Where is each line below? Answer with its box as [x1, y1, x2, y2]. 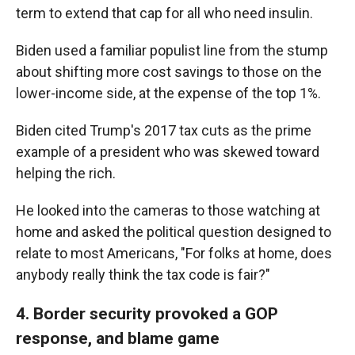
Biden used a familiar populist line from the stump [16, 41, 328, 59]
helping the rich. [16, 164, 116, 181]
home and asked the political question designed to [16, 223, 331, 240]
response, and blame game [16, 327, 219, 348]
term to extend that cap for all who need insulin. [16, 4, 313, 21]
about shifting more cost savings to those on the [16, 63, 322, 80]
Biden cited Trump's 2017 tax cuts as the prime [16, 121, 311, 139]
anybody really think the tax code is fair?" [16, 265, 270, 283]
